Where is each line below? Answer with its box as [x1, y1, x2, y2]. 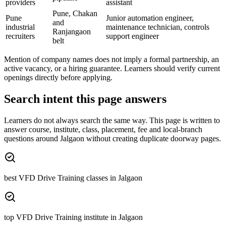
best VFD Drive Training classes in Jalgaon [4, 174, 142, 183]
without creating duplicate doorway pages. [84, 134, 221, 143]
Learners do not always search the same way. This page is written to [4, 116, 220, 125]
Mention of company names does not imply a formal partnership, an [4, 55, 219, 64]
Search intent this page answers [4, 92, 166, 106]
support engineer [106, 32, 159, 41]
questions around [4, 134, 58, 143]
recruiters [6, 32, 35, 41]
